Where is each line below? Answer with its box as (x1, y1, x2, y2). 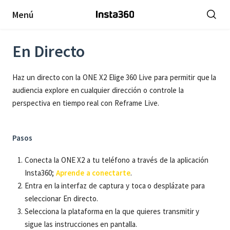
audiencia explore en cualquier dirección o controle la (12, 85, 184, 95)
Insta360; (25, 168, 56, 178)
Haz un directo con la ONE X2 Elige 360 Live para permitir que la (12, 72, 217, 82)
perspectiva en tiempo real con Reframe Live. (12, 98, 159, 108)
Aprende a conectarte (55, 168, 131, 178)
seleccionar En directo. (25, 194, 98, 203)
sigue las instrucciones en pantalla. (25, 219, 138, 229)
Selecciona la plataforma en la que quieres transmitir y (25, 206, 200, 216)
